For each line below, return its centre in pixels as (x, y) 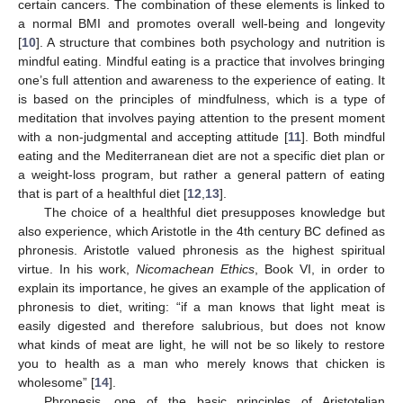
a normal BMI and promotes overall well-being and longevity (201, 23)
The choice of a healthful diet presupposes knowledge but (214, 212)
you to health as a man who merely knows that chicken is (201, 363)
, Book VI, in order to (320, 269)
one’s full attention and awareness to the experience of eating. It (201, 80)
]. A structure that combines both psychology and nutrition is (210, 42)
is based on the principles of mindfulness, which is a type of (201, 99)
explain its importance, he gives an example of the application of (201, 287)
